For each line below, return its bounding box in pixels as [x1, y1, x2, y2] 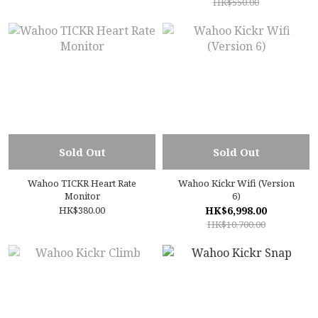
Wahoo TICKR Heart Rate [28, 177, 136, 190]
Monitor [64, 190, 100, 202]
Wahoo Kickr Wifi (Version [177, 177, 295, 190]
